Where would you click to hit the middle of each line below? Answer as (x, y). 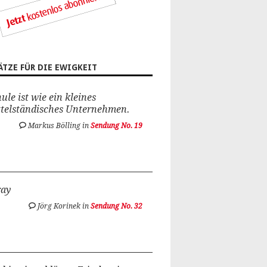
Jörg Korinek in (63, 206)
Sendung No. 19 (117, 126)
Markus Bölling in (59, 126)
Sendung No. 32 (117, 206)
